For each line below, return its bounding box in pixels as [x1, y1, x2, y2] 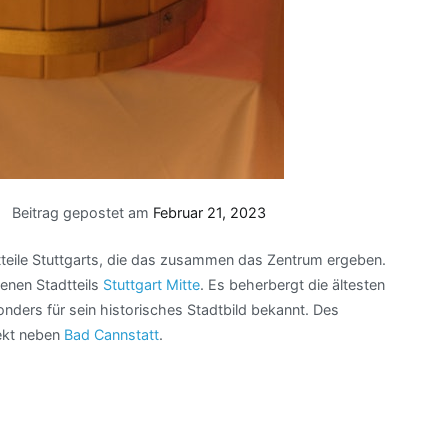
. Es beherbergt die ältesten [200, 275, 385, 293]
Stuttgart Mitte [103, 275, 200, 293]
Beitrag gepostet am [12, 204, 154, 222]
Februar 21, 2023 [153, 204, 267, 222]
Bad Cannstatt [64, 325, 159, 343]
